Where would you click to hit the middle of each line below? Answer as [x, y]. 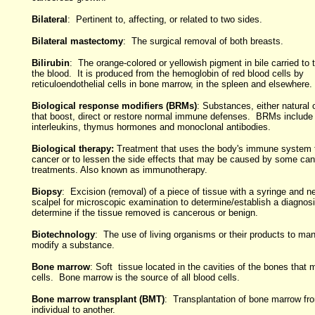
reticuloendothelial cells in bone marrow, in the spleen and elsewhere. [172, 84]
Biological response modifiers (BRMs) [114, 106]
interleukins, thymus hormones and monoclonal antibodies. [151, 127]
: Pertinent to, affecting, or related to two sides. [165, 19]
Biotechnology [63, 234]
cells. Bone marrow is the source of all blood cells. [135, 277]
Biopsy [46, 192]
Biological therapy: [74, 149]
